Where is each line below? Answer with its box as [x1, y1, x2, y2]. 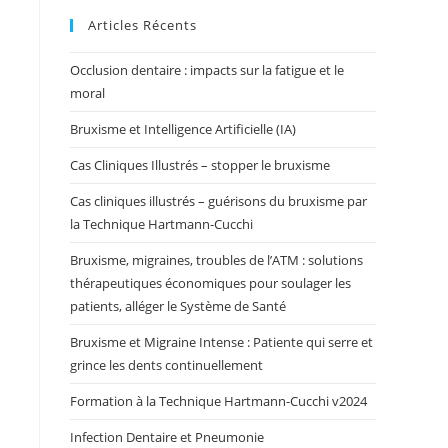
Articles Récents [88, 16, 197, 34]
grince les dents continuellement [70, 356, 263, 374]
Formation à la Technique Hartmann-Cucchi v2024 [70, 392, 367, 410]
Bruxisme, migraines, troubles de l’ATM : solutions [70, 251, 363, 269]
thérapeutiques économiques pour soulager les [70, 274, 351, 292]
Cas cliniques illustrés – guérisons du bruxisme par [70, 192, 367, 210]
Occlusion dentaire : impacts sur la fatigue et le [70, 61, 344, 79]
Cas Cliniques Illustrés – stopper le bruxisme [70, 156, 330, 174]
